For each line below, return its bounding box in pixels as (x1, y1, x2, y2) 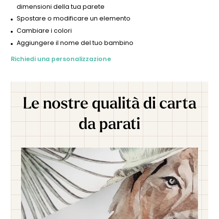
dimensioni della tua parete (17, 2, 105, 11)
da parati (79, 112, 140, 133)
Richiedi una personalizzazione (10, 55, 111, 64)
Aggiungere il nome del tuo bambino (17, 38, 134, 47)
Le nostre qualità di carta (22, 92, 197, 113)
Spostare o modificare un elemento (17, 14, 131, 23)
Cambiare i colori (17, 26, 72, 35)
